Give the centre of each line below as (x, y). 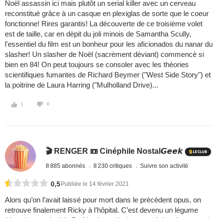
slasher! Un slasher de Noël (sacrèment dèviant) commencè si (104, 54)
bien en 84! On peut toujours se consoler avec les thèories (97, 65)
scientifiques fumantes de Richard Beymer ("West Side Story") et (108, 75)
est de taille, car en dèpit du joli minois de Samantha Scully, (98, 34)
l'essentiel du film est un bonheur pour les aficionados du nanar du (109, 44)
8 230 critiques (114, 166)
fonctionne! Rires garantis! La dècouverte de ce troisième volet (104, 24)
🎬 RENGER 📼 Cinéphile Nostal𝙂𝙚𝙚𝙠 (115, 151)
